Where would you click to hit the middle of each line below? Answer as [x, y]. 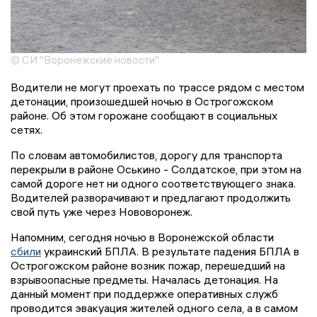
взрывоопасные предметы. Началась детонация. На [144, 280]
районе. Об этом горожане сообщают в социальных [144, 116]
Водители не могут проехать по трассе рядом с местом [157, 87]
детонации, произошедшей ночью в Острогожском [142, 102]
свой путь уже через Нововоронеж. [102, 212]
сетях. [27, 130]
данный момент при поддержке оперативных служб [144, 294]
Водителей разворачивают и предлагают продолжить [151, 198]
